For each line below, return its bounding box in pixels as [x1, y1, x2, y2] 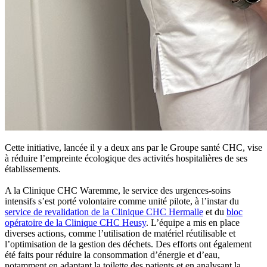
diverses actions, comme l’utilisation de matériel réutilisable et [5, 228, 235, 239]
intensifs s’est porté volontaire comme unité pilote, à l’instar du [5, 196, 239, 207]
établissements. [5, 164, 61, 175]
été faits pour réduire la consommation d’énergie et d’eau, [5, 250, 220, 260]
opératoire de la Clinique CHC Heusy [5, 218, 146, 228]
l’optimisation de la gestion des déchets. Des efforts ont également [5, 239, 252, 250]
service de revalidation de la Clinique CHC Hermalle [5, 207, 203, 218]
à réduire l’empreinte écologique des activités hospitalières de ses [5, 153, 247, 164]
